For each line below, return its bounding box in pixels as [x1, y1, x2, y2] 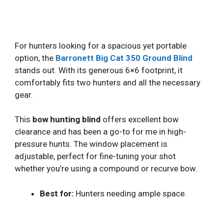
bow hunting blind [32, 114, 101, 125]
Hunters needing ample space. [74, 188, 187, 198]
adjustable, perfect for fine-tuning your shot [15, 151, 176, 162]
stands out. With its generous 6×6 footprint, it [15, 65, 183, 75]
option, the [15, 53, 55, 63]
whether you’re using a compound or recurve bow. [15, 164, 197, 174]
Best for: [40, 188, 74, 198]
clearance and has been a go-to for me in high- [15, 127, 186, 137]
